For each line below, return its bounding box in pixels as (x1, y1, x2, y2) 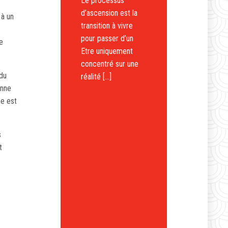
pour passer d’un (81, 34, 134, 43)
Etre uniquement (81, 46, 133, 56)
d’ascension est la (81, 8, 138, 18)
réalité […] (81, 72, 112, 81)
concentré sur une (81, 59, 139, 69)
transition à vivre (81, 21, 133, 31)
